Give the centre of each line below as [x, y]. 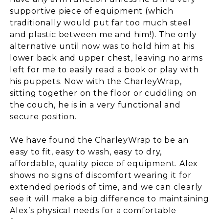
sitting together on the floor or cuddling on [104, 93]
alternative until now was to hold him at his [102, 46]
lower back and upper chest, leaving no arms [106, 58]
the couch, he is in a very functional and [95, 105]
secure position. [43, 116]
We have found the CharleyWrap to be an [99, 140]
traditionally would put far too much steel [100, 22]
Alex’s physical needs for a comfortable [93, 210]
